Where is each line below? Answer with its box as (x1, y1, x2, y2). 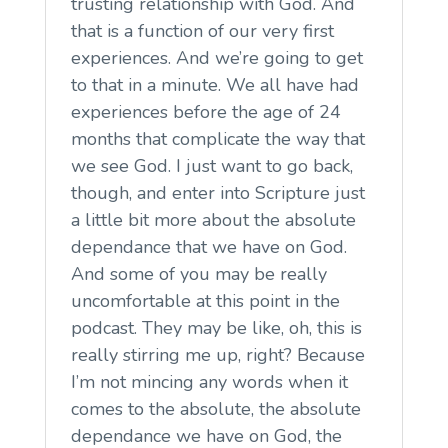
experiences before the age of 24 (70, 99, 341, 124)
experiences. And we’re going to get (70, 45, 363, 70)
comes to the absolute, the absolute (70, 396, 361, 421)
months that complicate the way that (70, 126, 365, 151)
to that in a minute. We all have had (70, 72, 359, 97)
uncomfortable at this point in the (70, 288, 340, 313)
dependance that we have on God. (70, 234, 347, 259)
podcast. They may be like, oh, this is (70, 315, 362, 340)
